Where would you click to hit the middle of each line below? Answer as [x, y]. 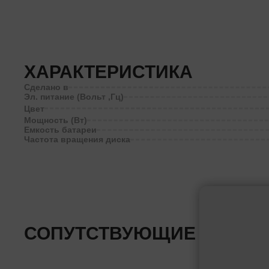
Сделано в [46, 87]
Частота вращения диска [77, 139]
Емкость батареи [60, 130]
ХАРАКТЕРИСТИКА [108, 72]
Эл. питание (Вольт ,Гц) [74, 97]
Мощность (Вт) [56, 120]
